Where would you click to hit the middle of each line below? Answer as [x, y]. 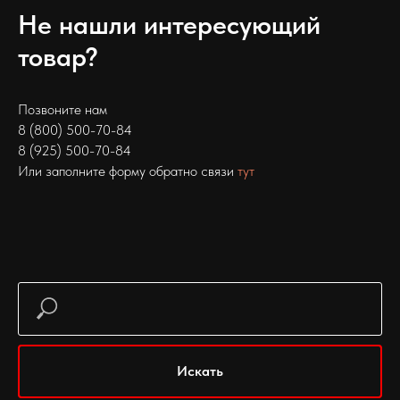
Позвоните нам [62, 109]
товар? [58, 56]
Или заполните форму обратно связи [128, 171]
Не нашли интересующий [169, 24]
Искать [200, 371]
